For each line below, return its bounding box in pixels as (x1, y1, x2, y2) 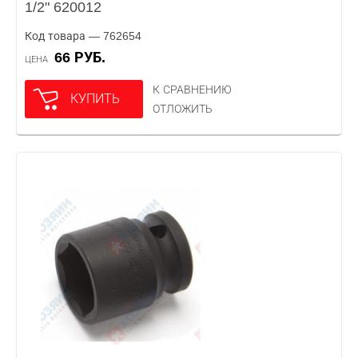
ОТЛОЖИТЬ (153, 102, 213, 115)
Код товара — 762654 (25, 30, 141, 42)
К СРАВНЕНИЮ (153, 83, 232, 96)
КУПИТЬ (70, 92, 120, 105)
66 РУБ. (62, 50, 105, 66)
